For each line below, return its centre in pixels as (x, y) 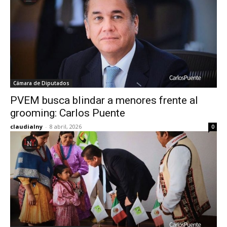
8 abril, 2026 (66, 126)
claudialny (26, 126)
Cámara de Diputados (41, 83)
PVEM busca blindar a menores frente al (104, 100)
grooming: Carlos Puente (68, 113)
